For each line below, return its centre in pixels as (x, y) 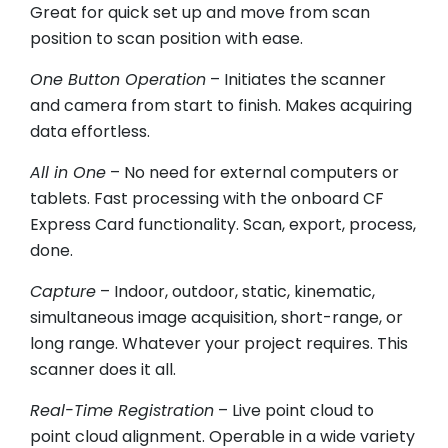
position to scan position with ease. (166, 39)
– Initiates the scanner (296, 80)
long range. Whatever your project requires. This (219, 344)
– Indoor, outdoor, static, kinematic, (235, 292)
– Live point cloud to (294, 411)
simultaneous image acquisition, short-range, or (216, 318)
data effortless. (90, 132)
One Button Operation (118, 80)
